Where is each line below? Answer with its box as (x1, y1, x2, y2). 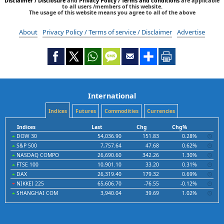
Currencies (146, 107, 175, 115)
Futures (75, 107, 96, 115)
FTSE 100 (15, 161, 38, 168)
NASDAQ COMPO (15, 151, 59, 159)
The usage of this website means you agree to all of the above (28, 8, 195, 16)
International (88, 91, 136, 101)
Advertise (177, 27, 205, 37)
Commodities (104, 107, 138, 115)
